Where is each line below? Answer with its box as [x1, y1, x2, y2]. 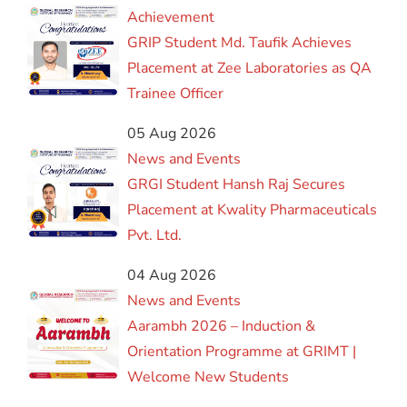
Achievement [127, 7, 215, 28]
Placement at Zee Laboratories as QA [127, 58, 372, 79]
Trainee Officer [127, 84, 224, 104]
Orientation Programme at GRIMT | [127, 342, 357, 362]
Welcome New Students [127, 367, 290, 388]
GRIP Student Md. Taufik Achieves [127, 33, 352, 54]
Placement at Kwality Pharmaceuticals [127, 200, 378, 221]
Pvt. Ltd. [127, 225, 183, 246]
